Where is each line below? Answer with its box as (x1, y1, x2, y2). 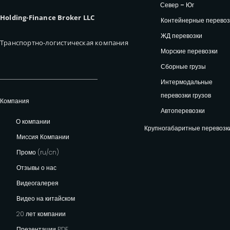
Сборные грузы (160, 62, 206, 71)
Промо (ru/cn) (16, 147, 59, 157)
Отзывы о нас (16, 163, 56, 172)
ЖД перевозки (160, 31, 202, 40)
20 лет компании (16, 209, 66, 218)
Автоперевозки (160, 106, 205, 115)
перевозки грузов (160, 91, 211, 100)
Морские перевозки (160, 47, 218, 55)
